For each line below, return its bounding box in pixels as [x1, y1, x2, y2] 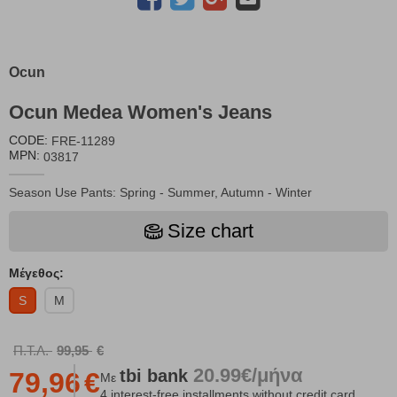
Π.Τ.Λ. [13, 342, 49, 358]
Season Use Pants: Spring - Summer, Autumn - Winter [9, 184, 312, 199]
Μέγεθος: [9, 265, 64, 280]
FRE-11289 [51, 134, 115, 149]
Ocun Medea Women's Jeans [9, 101, 272, 124]
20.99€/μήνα [193, 364, 303, 387]
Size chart [167, 219, 253, 242]
